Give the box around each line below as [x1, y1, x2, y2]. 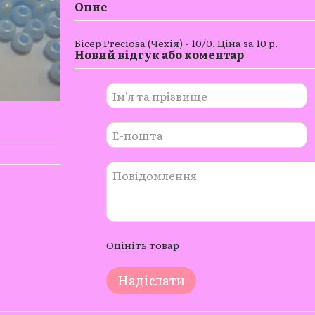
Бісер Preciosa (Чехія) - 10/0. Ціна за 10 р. [74, 36, 278, 50]
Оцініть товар [105, 238, 179, 252]
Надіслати [117, 271, 185, 290]
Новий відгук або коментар [74, 46, 244, 63]
